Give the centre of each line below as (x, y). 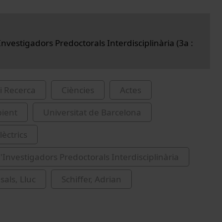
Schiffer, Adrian (91, 179)
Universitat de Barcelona (92, 112)
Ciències (78, 90)
